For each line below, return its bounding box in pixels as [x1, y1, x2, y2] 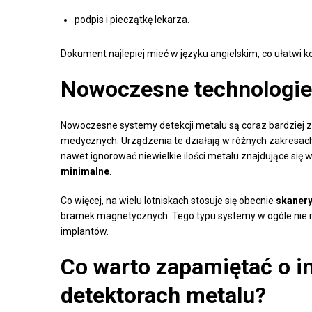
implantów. [61, 225, 109, 237]
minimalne [61, 165, 109, 177]
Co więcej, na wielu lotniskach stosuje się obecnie [61, 194, 276, 206]
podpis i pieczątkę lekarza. [75, 13, 189, 25]
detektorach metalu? [61, 281, 266, 309]
